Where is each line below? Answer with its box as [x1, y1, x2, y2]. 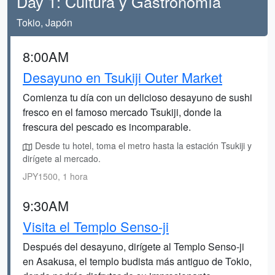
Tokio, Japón [17, 15, 72, 29]
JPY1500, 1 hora [23, 170, 88, 182]
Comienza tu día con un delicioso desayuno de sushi [23, 90, 252, 104]
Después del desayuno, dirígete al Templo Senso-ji [23, 239, 244, 254]
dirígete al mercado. [23, 152, 101, 165]
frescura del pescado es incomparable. [23, 120, 191, 134]
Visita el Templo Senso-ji [23, 217, 169, 236]
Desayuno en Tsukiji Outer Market [23, 68, 222, 87]
